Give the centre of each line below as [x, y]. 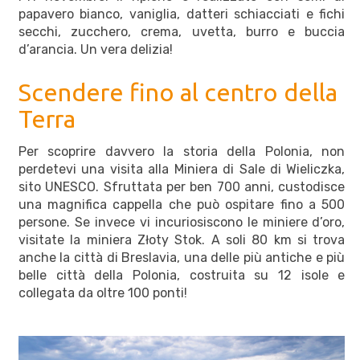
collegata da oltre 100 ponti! [102, 292]
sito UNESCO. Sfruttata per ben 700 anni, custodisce [182, 186]
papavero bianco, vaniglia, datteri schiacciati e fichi [182, 14]
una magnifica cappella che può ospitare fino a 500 [182, 204]
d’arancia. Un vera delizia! [98, 49]
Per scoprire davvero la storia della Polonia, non [182, 151]
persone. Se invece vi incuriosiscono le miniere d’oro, [182, 222]
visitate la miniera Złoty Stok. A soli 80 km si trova [182, 239]
